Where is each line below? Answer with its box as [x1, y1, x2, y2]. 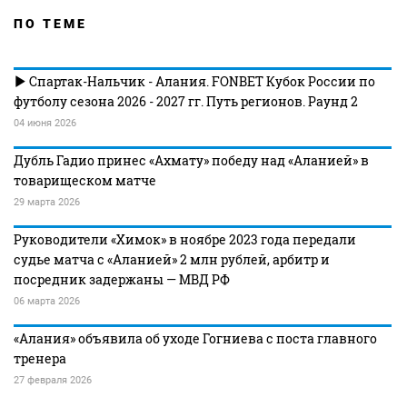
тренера [14, 350, 66, 367]
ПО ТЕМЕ [14, 16, 87, 31]
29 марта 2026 [14, 196, 80, 208]
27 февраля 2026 [14, 374, 92, 386]
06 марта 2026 [14, 295, 80, 307]
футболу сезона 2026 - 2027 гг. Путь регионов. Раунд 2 [14, 93, 358, 110]
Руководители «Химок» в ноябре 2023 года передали [14, 231, 356, 248]
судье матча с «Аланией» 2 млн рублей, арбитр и [14, 251, 330, 268]
